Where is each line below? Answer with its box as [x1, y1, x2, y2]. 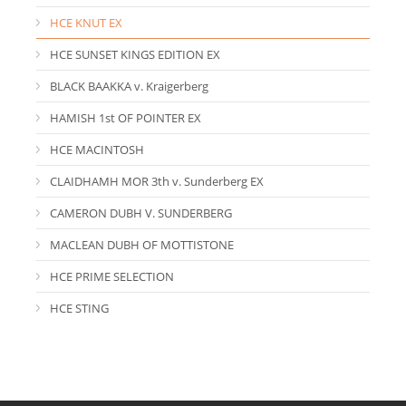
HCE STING [50, 299, 109, 316]
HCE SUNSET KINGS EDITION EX [50, 45, 220, 63]
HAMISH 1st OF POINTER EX [50, 109, 201, 126]
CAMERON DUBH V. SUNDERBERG [50, 204, 232, 221]
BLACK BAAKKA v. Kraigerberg [50, 77, 208, 94]
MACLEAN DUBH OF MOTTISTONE [50, 236, 234, 253]
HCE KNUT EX [50, 14, 122, 31]
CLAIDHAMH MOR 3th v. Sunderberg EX [50, 172, 264, 189]
